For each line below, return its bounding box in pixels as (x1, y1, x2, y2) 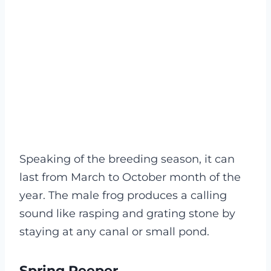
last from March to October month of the (19, 170, 241, 184)
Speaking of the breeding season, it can (19, 152, 235, 166)
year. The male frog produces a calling (19, 188, 227, 202)
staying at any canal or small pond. (19, 224, 209, 238)
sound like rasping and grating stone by (19, 206, 235, 220)
